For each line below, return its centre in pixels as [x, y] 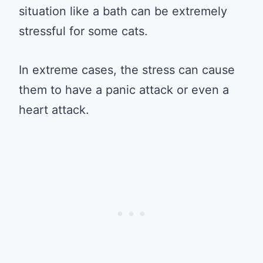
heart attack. [54, 109]
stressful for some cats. [83, 31]
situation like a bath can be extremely [123, 11]
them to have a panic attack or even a [124, 90]
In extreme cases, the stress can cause [127, 70]
